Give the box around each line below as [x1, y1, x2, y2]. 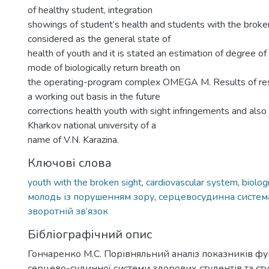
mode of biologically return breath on [28, 61, 180, 74]
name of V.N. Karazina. [28, 133, 119, 147]
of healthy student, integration [28, 4, 153, 17]
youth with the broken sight [28, 176, 142, 189]
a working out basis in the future [28, 90, 160, 103]
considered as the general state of [28, 32, 171, 46]
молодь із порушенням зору [28, 190, 154, 204]
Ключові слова [28, 155, 112, 171]
